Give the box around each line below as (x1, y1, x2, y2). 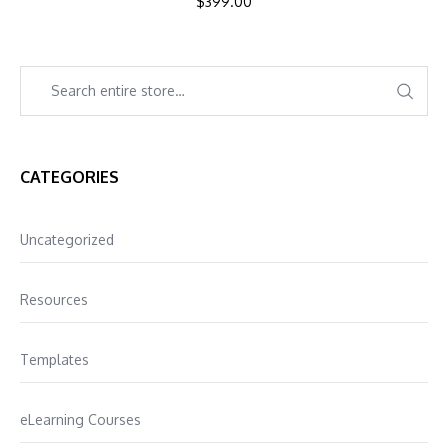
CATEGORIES (20, 166, 119, 187)
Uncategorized (20, 230, 114, 248)
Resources (20, 290, 88, 308)
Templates (20, 350, 89, 368)
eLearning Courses (20, 410, 141, 428)
